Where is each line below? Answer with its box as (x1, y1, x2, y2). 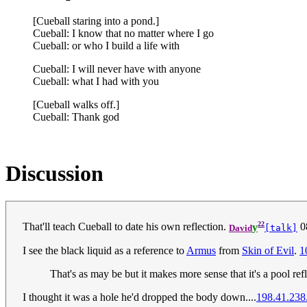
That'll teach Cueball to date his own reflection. (23, 221, 229, 233)
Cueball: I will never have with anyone (33, 62, 201, 75)
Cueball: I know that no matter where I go (33, 27, 214, 39)
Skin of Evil (242, 244, 294, 256)
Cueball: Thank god (33, 110, 119, 123)
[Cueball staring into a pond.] (33, 14, 159, 27)
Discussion (5, 160, 103, 186)
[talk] (265, 222, 297, 233)
